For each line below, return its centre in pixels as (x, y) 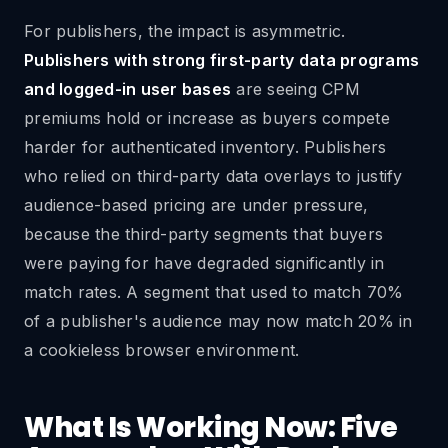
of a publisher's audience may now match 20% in (218, 321)
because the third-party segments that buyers (203, 234)
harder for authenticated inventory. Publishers (205, 147)
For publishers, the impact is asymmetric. (185, 31)
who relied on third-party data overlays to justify (213, 176)
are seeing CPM (295, 89)
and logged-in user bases (127, 89)
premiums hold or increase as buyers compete (207, 118)
